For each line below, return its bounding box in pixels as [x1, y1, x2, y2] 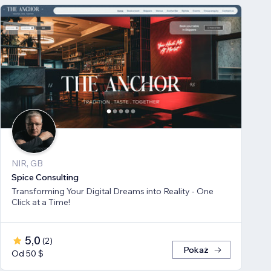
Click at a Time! [11, 197, 70, 208]
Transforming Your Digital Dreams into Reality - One [11, 186, 214, 197]
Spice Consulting [11, 172, 79, 183]
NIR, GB [11, 158, 43, 169]
